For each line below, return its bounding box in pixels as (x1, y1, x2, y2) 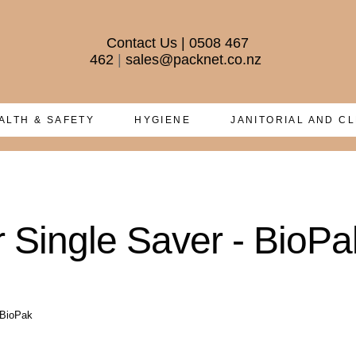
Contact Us (106, 34, 177, 51)
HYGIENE (134, 114, 192, 126)
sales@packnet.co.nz (126, 51, 262, 68)
